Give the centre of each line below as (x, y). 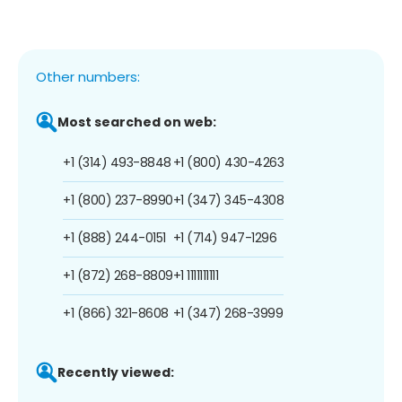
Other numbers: (88, 76)
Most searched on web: (137, 122)
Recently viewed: (116, 372)
